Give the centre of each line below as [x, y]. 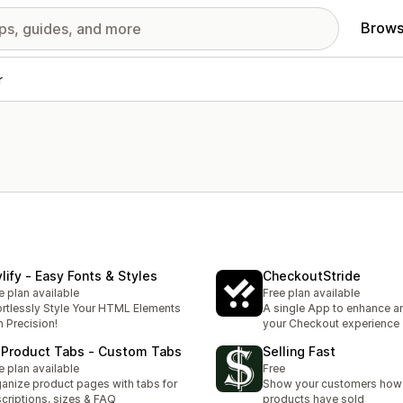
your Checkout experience [331, 324]
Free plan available [311, 293]
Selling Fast [299, 352]
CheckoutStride [312, 276]
